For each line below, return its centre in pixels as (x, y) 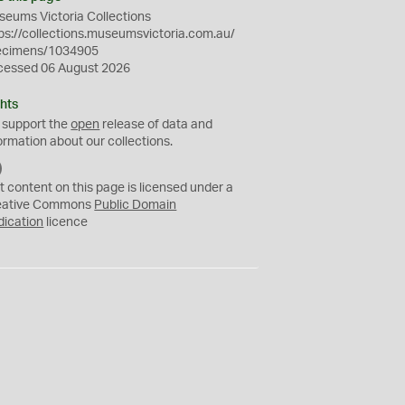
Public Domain (136, 205)
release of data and (156, 125)
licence (66, 222)
